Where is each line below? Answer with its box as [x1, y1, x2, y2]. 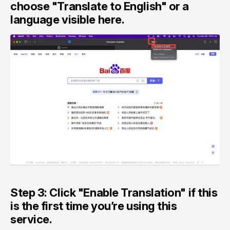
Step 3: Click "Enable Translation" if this [10, 186, 218, 200]
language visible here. [10, 13, 125, 27]
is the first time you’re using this [10, 199, 177, 213]
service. [10, 213, 52, 226]
